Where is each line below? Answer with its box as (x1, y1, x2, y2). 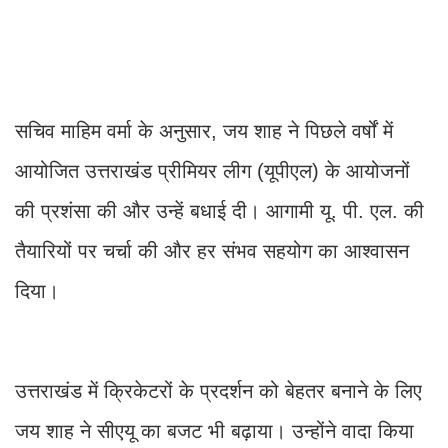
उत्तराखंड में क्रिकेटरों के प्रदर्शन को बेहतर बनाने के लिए (15, 380, 422, 403)
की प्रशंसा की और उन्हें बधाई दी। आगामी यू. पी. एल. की (15, 200, 424, 223)
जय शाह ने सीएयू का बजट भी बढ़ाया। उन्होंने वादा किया (15, 420, 414, 443)
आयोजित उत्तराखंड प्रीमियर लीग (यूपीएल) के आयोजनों (15, 160, 410, 183)
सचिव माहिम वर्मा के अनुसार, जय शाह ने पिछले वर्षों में (15, 120, 393, 143)
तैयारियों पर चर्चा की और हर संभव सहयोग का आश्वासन (15, 240, 409, 263)
